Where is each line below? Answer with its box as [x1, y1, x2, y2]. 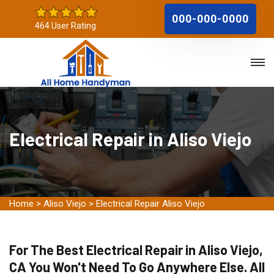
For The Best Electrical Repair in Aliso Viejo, [9, 242, 263, 257]
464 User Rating [35, 21, 96, 31]
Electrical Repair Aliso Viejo [96, 198, 205, 209]
